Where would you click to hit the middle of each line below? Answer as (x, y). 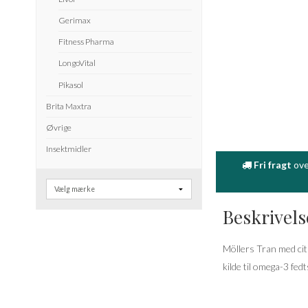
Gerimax (74, 20)
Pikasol (70, 85)
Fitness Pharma (86, 42)
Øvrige (59, 128)
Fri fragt (272, 164)
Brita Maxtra (69, 106)
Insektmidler (69, 149)
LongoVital (77, 63)
